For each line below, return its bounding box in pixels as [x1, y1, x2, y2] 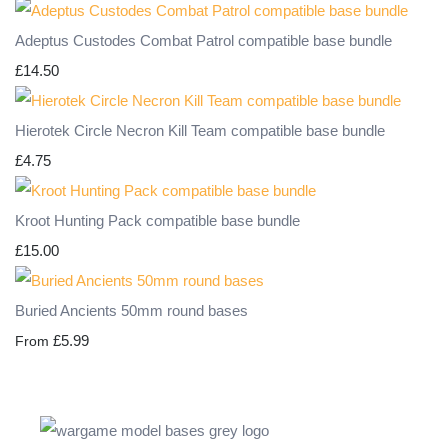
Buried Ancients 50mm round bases [15, 302, 248, 320]
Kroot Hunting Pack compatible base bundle [15, 212, 300, 230]
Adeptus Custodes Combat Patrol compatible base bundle [15, 32, 392, 50]
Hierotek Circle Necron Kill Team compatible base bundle [15, 122, 385, 140]
